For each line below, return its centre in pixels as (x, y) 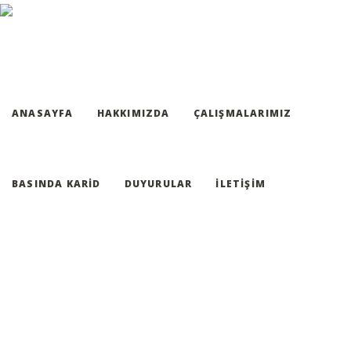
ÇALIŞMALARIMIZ (242, 113)
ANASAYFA (43, 113)
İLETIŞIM (241, 184)
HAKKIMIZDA (133, 113)
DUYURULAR (158, 184)
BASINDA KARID (56, 184)
